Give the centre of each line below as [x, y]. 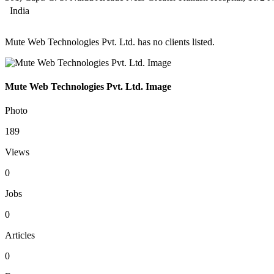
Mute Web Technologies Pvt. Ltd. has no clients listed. [110, 42]
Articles [20, 235]
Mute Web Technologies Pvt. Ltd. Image [88, 87]
